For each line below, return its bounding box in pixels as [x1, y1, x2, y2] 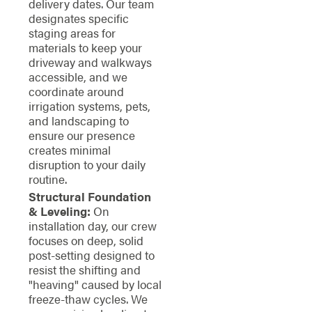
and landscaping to [28, 112, 129, 130]
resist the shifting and [28, 260, 141, 278]
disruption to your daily [28, 156, 146, 173]
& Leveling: [28, 202, 91, 219]
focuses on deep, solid [28, 231, 143, 249]
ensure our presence [28, 127, 135, 144]
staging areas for [28, 24, 116, 42]
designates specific [28, 10, 129, 27]
